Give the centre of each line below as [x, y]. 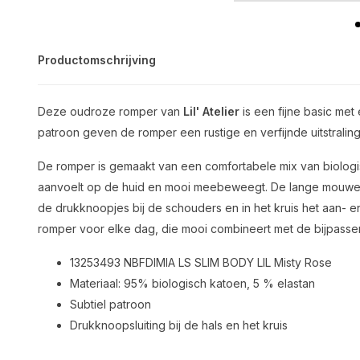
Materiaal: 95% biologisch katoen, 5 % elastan [192, 283]
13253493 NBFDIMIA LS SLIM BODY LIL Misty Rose [201, 262]
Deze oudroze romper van [110, 111]
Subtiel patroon [110, 304]
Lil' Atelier [211, 111]
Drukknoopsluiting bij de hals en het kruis [179, 325]
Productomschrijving [97, 60]
